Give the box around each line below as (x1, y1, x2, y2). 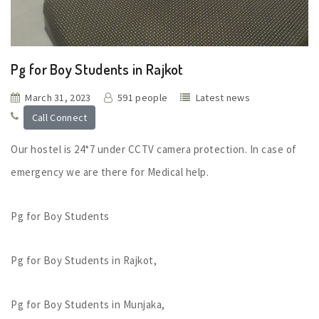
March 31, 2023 (25, 91, 91, 105)
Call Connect (31, 110, 88, 124)
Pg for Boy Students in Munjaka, (11, 297, 165, 311)
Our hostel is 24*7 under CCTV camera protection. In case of (11, 142, 297, 156)
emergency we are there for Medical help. (11, 164, 209, 179)
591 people (117, 91, 168, 105)
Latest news (195, 91, 251, 105)
